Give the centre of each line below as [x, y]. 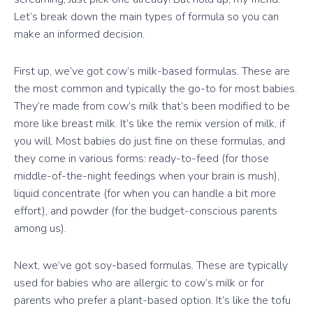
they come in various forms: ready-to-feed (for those [141, 158]
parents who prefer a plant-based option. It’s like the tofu [152, 300]
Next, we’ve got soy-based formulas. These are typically [151, 265]
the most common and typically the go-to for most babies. [155, 88]
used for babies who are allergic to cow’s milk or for [139, 283]
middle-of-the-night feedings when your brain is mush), [147, 176]
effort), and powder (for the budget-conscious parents [146, 211]
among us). [40, 228]
